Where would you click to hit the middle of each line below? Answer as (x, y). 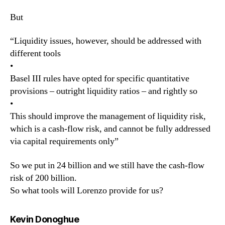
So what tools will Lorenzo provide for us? (87, 190)
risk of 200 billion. (43, 178)
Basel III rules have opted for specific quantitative (100, 79)
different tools (35, 53)
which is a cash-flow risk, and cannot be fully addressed (110, 129)
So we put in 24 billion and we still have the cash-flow (107, 165)
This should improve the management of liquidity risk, (108, 116)
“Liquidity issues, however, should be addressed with (106, 41)
